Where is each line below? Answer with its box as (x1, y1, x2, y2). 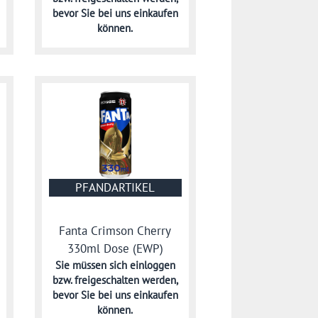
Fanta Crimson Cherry (59, 222, 172, 238)
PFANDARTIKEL (75, 180, 155, 196)
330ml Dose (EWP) (67, 240, 163, 256)
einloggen (129, 258, 175, 272)
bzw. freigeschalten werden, (52, 273, 178, 287)
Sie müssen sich (55, 258, 130, 272)
